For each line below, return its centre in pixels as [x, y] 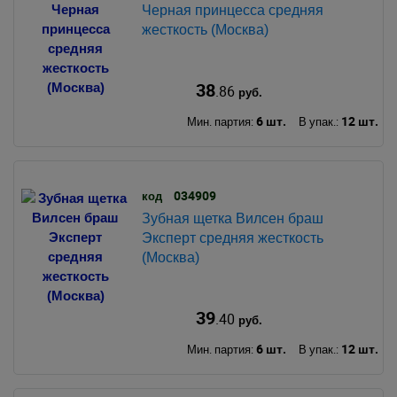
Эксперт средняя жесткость [232, 237]
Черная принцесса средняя [232, 10]
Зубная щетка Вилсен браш [232, 218]
